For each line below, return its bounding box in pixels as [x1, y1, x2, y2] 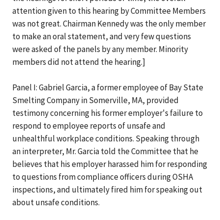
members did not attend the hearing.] [12, 56, 145, 67]
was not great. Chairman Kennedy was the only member [12, 18, 206, 29]
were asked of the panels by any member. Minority [12, 43, 188, 55]
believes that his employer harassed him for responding [12, 158, 207, 169]
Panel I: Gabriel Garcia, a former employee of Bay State [12, 82, 203, 93]
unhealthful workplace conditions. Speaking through [12, 133, 199, 144]
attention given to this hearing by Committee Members [12, 5, 206, 16]
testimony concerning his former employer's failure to [12, 107, 203, 118]
